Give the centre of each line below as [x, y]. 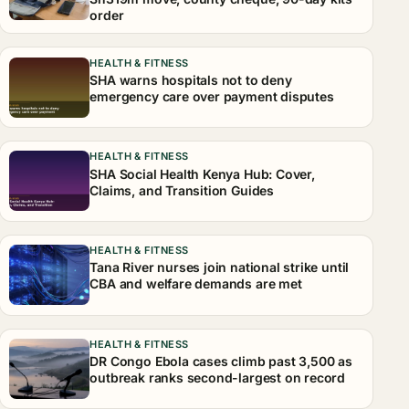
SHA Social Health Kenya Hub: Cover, [202, 173]
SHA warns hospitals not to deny [191, 79]
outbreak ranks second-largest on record [218, 378]
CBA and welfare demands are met [196, 284]
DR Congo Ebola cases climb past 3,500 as [221, 362]
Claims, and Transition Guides [182, 190]
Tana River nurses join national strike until [220, 267]
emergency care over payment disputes [212, 96]
